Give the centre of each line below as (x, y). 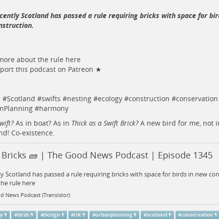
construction (149, 99)
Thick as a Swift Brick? (105, 123)
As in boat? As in (42, 123)
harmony (54, 109)
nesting (79, 99)
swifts (51, 99)
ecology (110, 99)
